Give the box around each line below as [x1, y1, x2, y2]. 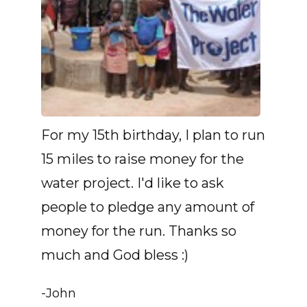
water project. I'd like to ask [41, 175, 224, 192]
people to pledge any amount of [41, 199, 254, 216]
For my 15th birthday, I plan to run [41, 127, 265, 144]
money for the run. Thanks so [41, 223, 236, 240]
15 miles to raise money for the [41, 151, 244, 168]
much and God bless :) [41, 247, 188, 264]
